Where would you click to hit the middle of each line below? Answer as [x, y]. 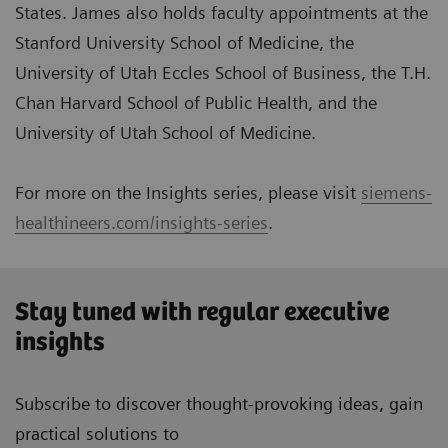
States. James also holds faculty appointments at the [221, 13]
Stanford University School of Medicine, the [184, 43]
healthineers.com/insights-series [141, 223]
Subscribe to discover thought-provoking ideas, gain [219, 404]
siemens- [396, 193]
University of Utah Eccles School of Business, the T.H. [223, 73]
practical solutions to [99, 434]
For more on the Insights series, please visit [188, 193]
